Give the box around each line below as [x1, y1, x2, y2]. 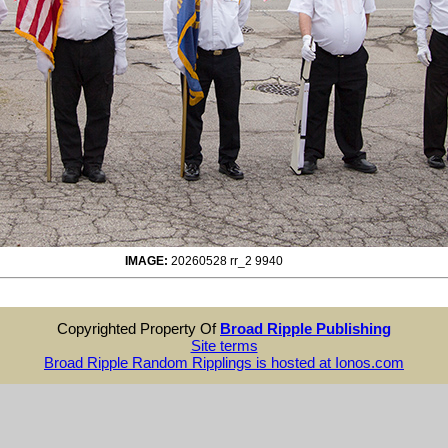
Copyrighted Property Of [57, 319, 220, 337]
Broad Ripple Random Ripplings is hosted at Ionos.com [44, 353, 404, 371]
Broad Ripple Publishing [220, 319, 391, 337]
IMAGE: [125, 253, 168, 268]
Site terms [190, 336, 258, 354]
